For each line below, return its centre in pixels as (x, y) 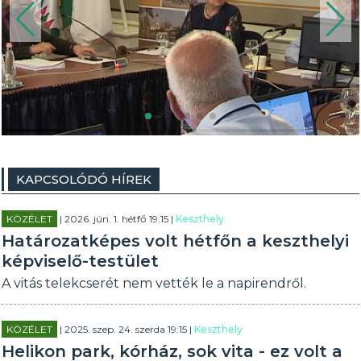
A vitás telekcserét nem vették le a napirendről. (154, 283)
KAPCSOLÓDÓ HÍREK (84, 179)
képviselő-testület (81, 261)
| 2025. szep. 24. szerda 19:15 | (126, 329)
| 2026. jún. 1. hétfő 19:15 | (117, 219)
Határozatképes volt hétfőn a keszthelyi (176, 241)
